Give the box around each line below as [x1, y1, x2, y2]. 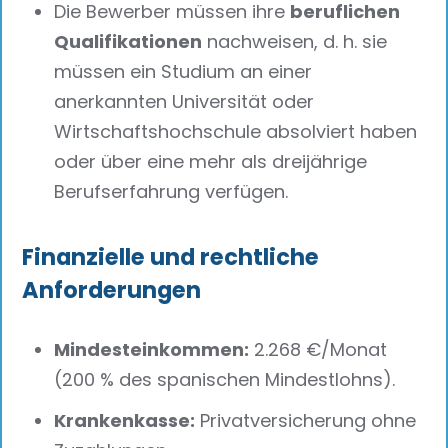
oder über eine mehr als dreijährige [54, 148, 368, 174]
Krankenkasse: [54, 408, 196, 434]
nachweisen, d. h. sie [202, 28, 388, 54]
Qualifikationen [54, 28, 203, 54]
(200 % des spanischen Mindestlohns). [54, 367, 396, 393]
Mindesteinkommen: [54, 337, 250, 363]
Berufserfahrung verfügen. [54, 178, 289, 204]
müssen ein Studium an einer [54, 58, 313, 84]
